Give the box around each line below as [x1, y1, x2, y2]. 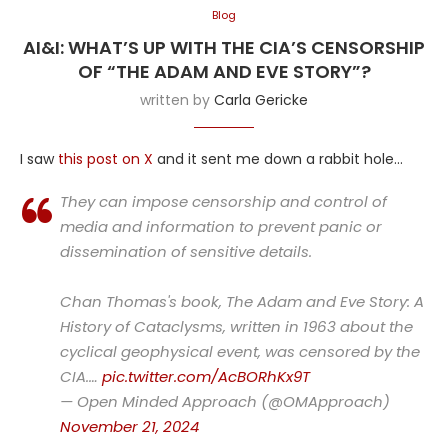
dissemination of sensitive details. [60, 241, 312, 263]
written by [140, 90, 214, 111]
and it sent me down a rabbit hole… [153, 149, 403, 170]
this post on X [58, 149, 153, 170]
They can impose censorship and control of [60, 191, 387, 213]
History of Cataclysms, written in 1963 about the [60, 316, 413, 338]
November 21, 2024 [60, 416, 199, 438]
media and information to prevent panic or [60, 216, 382, 238]
